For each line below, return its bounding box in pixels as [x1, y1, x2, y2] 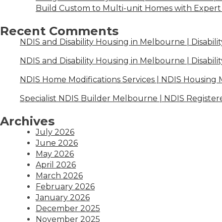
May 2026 [36, 149, 74, 159]
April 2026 [36, 160, 76, 169]
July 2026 [36, 127, 74, 137]
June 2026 [36, 138, 78, 148]
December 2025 [36, 203, 100, 213]
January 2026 [36, 192, 90, 202]
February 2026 [36, 181, 95, 191]
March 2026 [36, 170, 83, 180]
